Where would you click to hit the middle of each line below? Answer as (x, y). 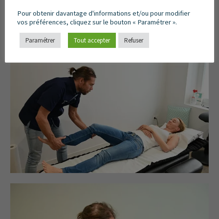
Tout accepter (92, 40)
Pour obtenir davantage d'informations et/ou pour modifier (104, 13)
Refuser (134, 40)
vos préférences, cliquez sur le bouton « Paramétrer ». (97, 22)
